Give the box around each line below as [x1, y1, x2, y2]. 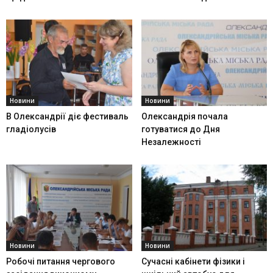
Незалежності [141, 137, 201, 147]
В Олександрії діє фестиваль [6, 112, 129, 122]
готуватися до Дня [141, 124, 220, 135]
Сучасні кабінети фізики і [141, 257, 245, 267]
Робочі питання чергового [6, 257, 115, 267]
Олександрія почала [141, 112, 228, 122]
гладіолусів [6, 124, 56, 135]
